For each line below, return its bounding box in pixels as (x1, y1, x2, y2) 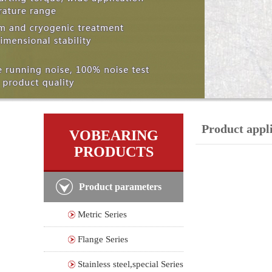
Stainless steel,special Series (78, 259, 183, 269)
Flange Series (78, 234, 128, 244)
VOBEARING (69, 127, 158, 143)
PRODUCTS (73, 144, 154, 160)
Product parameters (79, 182, 161, 192)
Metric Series (78, 209, 127, 219)
